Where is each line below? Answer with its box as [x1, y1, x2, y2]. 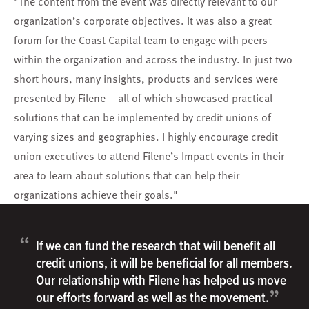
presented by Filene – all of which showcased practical [14, 90, 272, 106]
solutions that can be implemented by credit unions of [14, 109, 271, 126]
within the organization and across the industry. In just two [14, 51, 292, 68]
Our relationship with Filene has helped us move [36, 270, 286, 290]
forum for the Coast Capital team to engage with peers [14, 32, 268, 48]
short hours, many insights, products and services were [14, 70, 278, 87]
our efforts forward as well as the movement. [36, 288, 269, 307]
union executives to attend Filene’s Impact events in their [14, 148, 284, 164]
